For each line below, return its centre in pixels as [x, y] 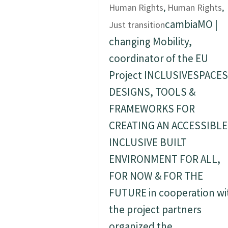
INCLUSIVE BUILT [148, 142]
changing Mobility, [150, 41]
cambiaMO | [191, 24]
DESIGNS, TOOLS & [152, 92]
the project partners [155, 209]
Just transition [137, 25]
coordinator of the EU [158, 58]
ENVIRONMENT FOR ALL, [164, 159]
